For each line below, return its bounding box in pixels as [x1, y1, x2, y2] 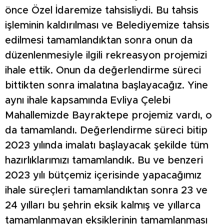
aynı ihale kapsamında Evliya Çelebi [5, 95, 170, 105]
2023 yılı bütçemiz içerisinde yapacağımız [5, 170, 201, 180]
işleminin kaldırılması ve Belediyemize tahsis [5, 20, 209, 30]
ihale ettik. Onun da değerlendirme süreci [5, 65, 201, 75]
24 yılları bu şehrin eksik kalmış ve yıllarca [5, 200, 200, 210]
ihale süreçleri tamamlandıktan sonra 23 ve [5, 185, 207, 195]
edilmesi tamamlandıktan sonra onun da [5, 35, 192, 45]
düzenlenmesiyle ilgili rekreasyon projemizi [5, 50, 207, 60]
